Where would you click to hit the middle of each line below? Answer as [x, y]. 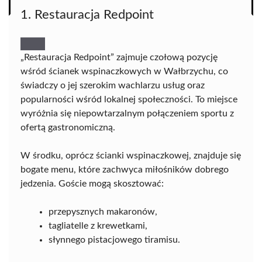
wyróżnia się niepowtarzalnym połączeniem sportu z [127, 113]
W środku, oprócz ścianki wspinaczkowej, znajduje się [131, 156]
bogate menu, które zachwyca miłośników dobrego [125, 170]
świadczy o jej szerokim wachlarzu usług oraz [113, 85]
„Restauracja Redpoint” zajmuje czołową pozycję [119, 57]
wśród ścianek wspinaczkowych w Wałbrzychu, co [124, 71]
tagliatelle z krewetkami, [98, 226]
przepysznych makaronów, [103, 212]
